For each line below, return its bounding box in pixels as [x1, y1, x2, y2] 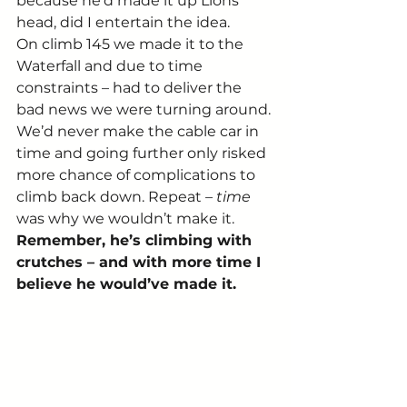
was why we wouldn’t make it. [16, 209, 238, 227]
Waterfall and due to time [16, 56, 206, 74]
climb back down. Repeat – [16, 187, 216, 205]
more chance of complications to [16, 165, 259, 184]
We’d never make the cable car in [16, 122, 263, 140]
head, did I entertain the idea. [16, 13, 230, 31]
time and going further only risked [16, 144, 270, 162]
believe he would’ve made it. [16, 274, 236, 293]
